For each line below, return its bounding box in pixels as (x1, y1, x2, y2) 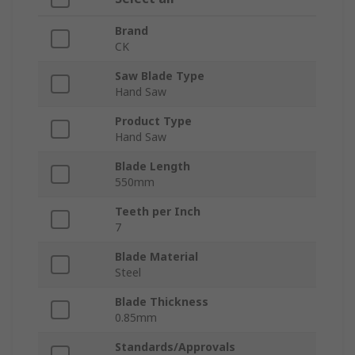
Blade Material (115, 249, 198, 265)
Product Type (115, 113, 192, 129)
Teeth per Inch (115, 204, 200, 219)
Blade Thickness (115, 294, 208, 310)
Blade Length (115, 158, 190, 174)
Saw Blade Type (115, 68, 204, 84)
